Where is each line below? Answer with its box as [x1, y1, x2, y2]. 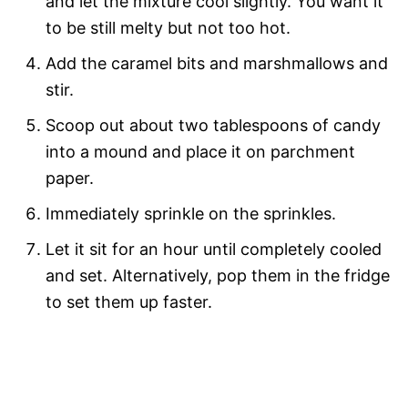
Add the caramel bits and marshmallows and [46, 53, 388, 73]
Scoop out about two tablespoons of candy [46, 115, 381, 135]
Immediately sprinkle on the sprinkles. [46, 203, 336, 223]
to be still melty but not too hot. [46, 17, 291, 37]
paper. [46, 168, 94, 188]
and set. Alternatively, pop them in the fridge [46, 265, 390, 285]
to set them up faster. [46, 291, 212, 311]
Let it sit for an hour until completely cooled [46, 239, 382, 259]
